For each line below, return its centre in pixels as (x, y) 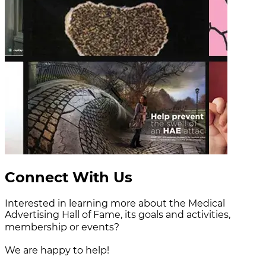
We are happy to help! (57, 250)
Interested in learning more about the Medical (115, 203)
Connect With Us (69, 177)
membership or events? (68, 227)
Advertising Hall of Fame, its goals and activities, (118, 214)
